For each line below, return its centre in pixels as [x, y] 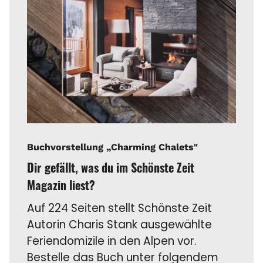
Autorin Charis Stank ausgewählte [120, 225]
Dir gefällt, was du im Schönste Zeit [111, 168]
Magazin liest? [61, 185]
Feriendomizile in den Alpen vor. [112, 241]
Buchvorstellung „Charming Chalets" [113, 147]
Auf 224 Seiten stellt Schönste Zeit [120, 208]
